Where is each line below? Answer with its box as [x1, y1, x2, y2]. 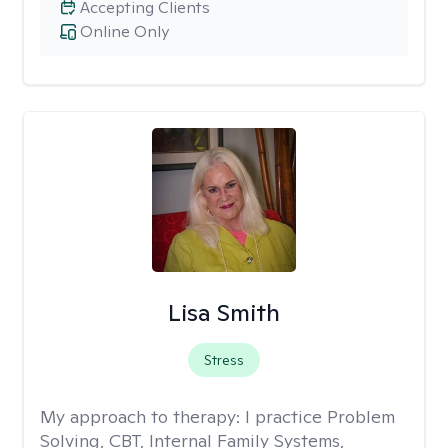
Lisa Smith [167, 297, 280, 328]
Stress [203, 351, 244, 369]
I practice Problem [245, 405, 395, 428]
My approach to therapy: [40, 405, 245, 428]
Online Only [80, 21, 169, 42]
